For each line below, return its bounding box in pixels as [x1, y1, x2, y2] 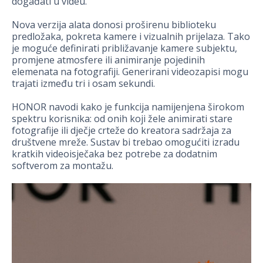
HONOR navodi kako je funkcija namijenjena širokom [12, 100, 244, 113]
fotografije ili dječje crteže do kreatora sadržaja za [12, 123, 231, 137]
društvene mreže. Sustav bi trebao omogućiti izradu [12, 135, 240, 149]
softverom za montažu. [12, 159, 113, 172]
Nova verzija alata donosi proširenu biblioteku [12, 18, 216, 31]
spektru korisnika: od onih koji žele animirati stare [12, 112, 232, 125]
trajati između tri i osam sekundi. [12, 76, 155, 90]
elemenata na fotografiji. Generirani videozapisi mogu [12, 65, 248, 78]
